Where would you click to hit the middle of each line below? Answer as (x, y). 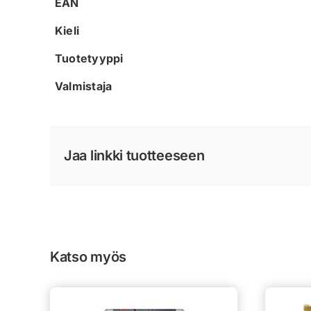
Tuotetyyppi (89, 58)
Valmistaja (84, 86)
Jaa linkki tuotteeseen (134, 156)
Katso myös (88, 257)
